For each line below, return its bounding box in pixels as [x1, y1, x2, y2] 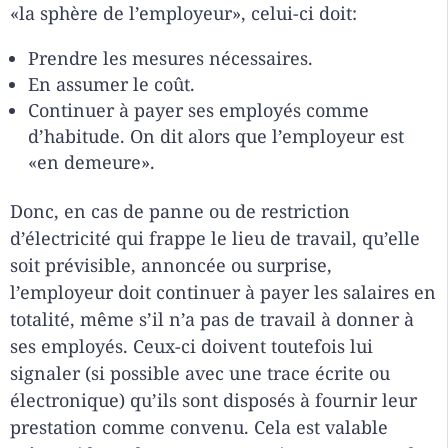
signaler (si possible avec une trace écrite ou [10, 361, 390, 386]
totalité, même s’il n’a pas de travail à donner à [10, 307, 414, 332]
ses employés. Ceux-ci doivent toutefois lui [10, 334, 373, 359]
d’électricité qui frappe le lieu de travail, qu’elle [10, 226, 420, 251]
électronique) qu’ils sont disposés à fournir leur [10, 388, 417, 413]
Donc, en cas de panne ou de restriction [10, 199, 350, 224]
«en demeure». [28, 150, 155, 175]
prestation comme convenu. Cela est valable [10, 415, 388, 440]
